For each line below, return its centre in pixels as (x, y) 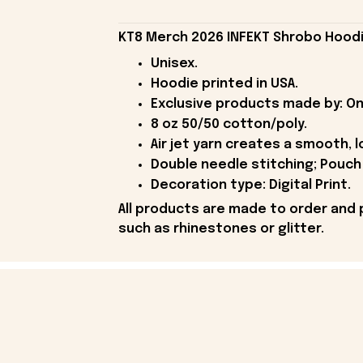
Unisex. (174, 63)
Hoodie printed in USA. (224, 83)
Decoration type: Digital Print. (250, 185)
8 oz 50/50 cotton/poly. (228, 124)
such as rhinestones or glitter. (221, 229)
